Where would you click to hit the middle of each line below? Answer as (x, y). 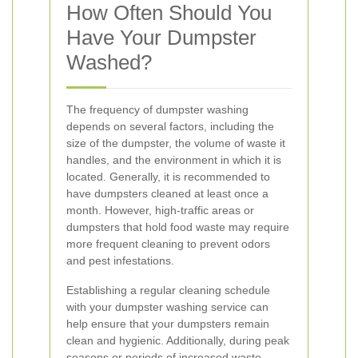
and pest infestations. (120, 261)
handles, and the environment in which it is (174, 160)
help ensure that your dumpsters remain (168, 324)
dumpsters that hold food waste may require (178, 227)
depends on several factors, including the (170, 126)
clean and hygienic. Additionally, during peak (178, 340)
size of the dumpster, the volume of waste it (176, 143)
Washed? (109, 62)
